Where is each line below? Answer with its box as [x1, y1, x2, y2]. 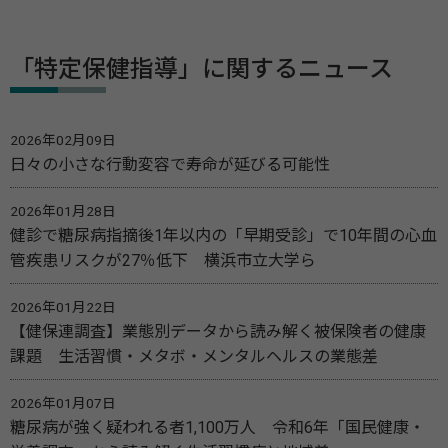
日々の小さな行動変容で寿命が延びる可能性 [10, 155, 330, 175]
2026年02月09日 [10, 132, 116, 149]
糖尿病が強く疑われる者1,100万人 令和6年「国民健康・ [10, 418, 425, 438]
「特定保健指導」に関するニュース [10, 55, 393, 84]
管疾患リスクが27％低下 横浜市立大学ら [10, 251, 316, 271]
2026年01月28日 [10, 203, 116, 220]
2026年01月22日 [10, 299, 116, 316]
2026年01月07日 [10, 395, 116, 412]
